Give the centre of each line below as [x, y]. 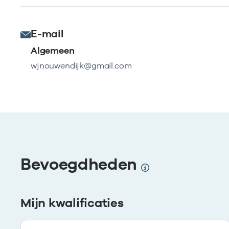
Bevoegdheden [81, 164]
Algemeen [53, 50]
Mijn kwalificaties [72, 203]
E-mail [47, 34]
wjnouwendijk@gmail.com [81, 66]
